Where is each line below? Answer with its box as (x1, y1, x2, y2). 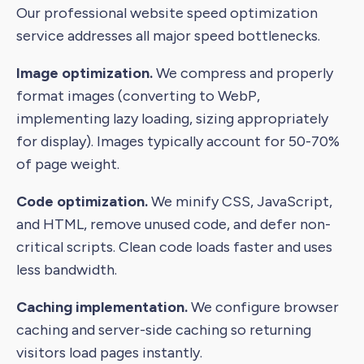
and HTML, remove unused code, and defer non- (16, 215, 331, 234)
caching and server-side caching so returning (16, 321, 311, 340)
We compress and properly (156, 64, 333, 83)
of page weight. (16, 155, 119, 174)
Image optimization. (16, 64, 156, 83)
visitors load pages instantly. (16, 344, 202, 362)
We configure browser (191, 298, 339, 317)
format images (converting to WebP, (16, 87, 260, 106)
